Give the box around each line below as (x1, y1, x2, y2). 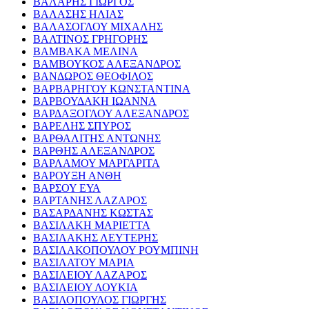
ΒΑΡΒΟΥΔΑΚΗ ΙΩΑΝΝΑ (33, 95, 157, 108)
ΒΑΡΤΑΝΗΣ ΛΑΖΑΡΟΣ (33, 195, 147, 207)
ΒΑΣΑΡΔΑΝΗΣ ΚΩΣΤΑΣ (33, 207, 153, 219)
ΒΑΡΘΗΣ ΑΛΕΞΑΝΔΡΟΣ (33, 145, 154, 157)
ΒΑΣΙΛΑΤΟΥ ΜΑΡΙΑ (33, 257, 134, 269)
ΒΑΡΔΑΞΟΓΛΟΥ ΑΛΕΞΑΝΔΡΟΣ (33, 108, 189, 120)
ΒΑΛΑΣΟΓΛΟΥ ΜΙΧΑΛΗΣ (33, 21, 163, 33)
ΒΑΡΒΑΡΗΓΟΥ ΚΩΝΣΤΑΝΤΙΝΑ (33, 83, 190, 95)
